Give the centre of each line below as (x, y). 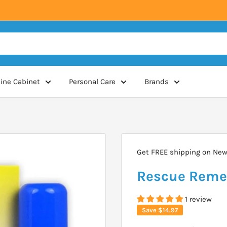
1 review (198, 199)
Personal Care (92, 82)
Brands (157, 82)
